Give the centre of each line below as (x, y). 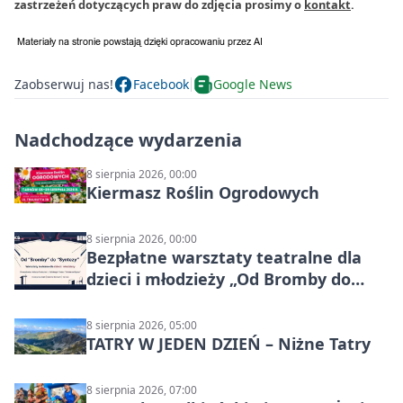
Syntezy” (122, 300)
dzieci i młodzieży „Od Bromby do (219, 278)
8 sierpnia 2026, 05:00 (142, 325)
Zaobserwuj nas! (64, 85)
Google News (253, 85)
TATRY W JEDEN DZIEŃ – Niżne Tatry (228, 343)
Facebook (161, 85)
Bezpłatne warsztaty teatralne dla (224, 257)
